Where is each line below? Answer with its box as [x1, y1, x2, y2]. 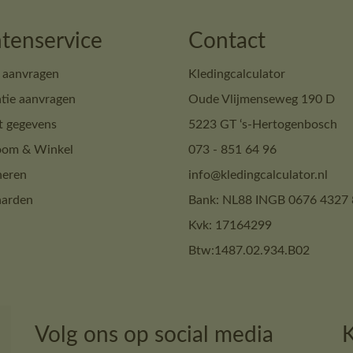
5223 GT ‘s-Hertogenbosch [188, 118, 337, 131]
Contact [188, 30, 266, 52]
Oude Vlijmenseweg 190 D [188, 93, 335, 106]
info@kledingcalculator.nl [188, 169, 328, 181]
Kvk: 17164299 [188, 219, 272, 232]
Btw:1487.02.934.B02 [188, 244, 310, 257]
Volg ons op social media [34, 324, 273, 346]
